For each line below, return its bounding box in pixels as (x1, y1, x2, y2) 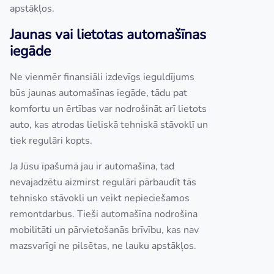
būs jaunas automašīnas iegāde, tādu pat (10, 86, 187, 100)
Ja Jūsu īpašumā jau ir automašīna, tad (10, 159, 174, 173)
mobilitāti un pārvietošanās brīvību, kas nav (10, 223, 199, 237)
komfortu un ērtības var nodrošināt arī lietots (10, 102, 207, 116)
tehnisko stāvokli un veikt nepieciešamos (10, 191, 190, 205)
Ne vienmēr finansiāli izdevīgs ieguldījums (10, 70, 194, 84)
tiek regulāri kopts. (10, 133, 92, 147)
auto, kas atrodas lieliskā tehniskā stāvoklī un (10, 117, 208, 131)
